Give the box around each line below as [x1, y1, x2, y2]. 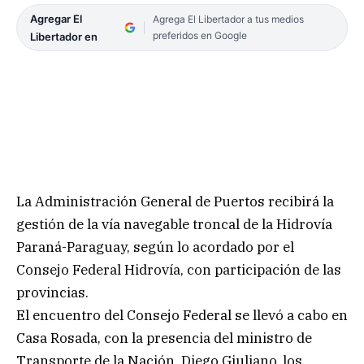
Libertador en [30, 29, 97, 43]
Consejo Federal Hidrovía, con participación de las [16, 260, 341, 279]
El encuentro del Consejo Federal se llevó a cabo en [16, 305, 348, 324]
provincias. [16, 283, 89, 301]
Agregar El [30, 11, 82, 25]
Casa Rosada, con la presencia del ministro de [16, 328, 312, 347]
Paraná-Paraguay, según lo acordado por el [16, 237, 294, 256]
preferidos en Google [152, 28, 247, 41]
